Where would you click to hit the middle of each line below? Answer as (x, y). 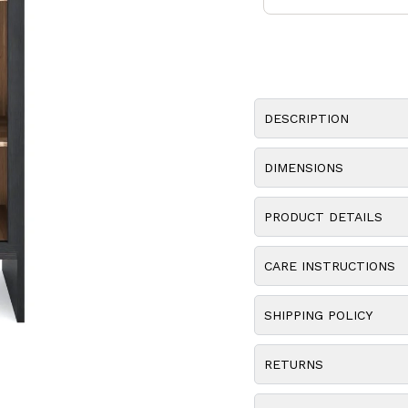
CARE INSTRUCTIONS (329, 266)
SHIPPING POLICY (318, 315)
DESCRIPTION (306, 118)
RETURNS (293, 364)
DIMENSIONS (303, 168)
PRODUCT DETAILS (323, 217)
